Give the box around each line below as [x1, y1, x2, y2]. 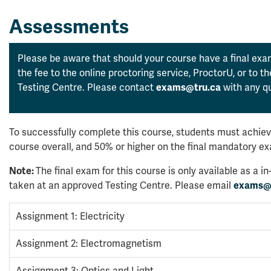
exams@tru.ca [156, 82, 221, 94]
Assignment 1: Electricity [16, 211, 125, 223]
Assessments [9, 15, 129, 39]
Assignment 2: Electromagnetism [16, 238, 162, 250]
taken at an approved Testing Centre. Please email [9, 180, 233, 192]
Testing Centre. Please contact [18, 82, 156, 94]
